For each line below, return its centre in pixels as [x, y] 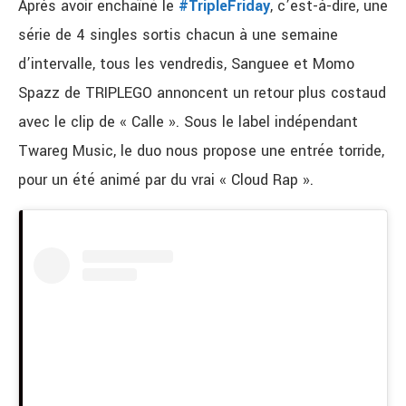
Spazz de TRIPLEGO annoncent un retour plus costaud [202, 93]
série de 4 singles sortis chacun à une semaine [178, 35]
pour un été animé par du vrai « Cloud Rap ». [166, 180]
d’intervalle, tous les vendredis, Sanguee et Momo [186, 64]
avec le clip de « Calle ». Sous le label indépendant [188, 122]
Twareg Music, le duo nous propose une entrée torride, [201, 151]
